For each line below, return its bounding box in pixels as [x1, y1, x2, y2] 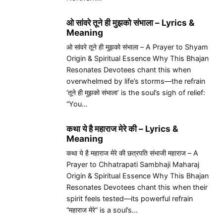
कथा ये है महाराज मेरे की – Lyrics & [66, 123, 178, 134]
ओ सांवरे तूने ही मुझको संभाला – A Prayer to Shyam [66, 43, 208, 52]
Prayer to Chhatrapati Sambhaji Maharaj [66, 160, 199, 169]
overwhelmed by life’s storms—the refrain [66, 77, 205, 86]
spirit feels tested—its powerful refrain [66, 194, 193, 203]
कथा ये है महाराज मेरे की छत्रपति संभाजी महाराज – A [66, 149, 198, 158]
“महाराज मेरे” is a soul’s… [66, 206, 138, 215]
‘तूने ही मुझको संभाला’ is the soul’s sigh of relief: [66, 88, 205, 97]
